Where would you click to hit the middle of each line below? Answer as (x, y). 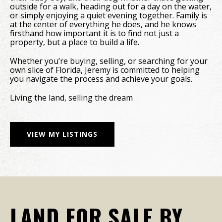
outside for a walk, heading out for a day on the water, (111, 6)
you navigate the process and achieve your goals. (101, 79)
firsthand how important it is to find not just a (94, 33)
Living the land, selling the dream (71, 98)
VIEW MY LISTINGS (62, 134)
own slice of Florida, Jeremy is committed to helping (105, 70)
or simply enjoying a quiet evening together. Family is (109, 15)
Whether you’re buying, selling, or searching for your (109, 61)
